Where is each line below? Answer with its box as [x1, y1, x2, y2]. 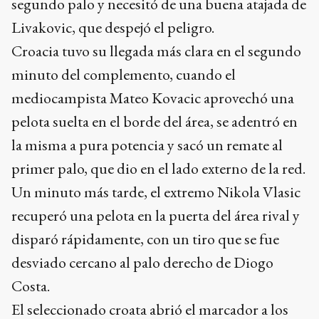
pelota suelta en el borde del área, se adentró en [11, 111, 298, 132]
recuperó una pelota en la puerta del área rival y [11, 205, 300, 226]
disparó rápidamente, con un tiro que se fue [11, 229, 279, 249]
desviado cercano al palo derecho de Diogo [11, 252, 273, 273]
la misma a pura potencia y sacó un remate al [11, 135, 283, 155]
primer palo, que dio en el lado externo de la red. [11, 158, 305, 179]
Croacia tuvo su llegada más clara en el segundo [11, 41, 301, 61]
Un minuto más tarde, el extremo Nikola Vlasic [11, 182, 300, 202]
